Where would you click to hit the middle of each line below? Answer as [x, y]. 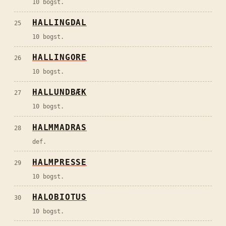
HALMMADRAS [60, 127]
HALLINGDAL [60, 23]
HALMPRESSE [60, 162]
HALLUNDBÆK [60, 92]
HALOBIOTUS [60, 197]
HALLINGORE [60, 58]
